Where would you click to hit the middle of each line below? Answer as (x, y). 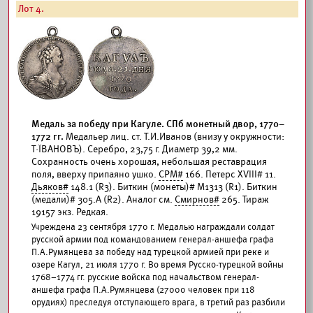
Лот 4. (31, 9)
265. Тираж (244, 199)
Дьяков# (50, 187)
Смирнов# (197, 199)
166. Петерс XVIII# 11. (230, 174)
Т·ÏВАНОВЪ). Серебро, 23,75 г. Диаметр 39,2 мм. (134, 149)
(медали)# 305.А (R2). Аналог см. (103, 199)
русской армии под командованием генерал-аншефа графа (153, 240)
